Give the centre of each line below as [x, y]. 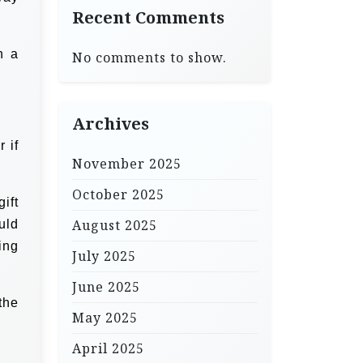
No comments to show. [149, 58]
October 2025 [118, 194]
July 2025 [104, 256]
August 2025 [115, 225]
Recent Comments [148, 17]
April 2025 [108, 348]
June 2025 [106, 287]
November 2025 [127, 164]
